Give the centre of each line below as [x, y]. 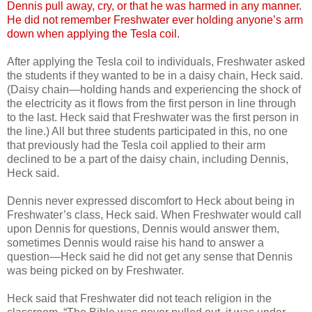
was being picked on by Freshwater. [95, 270]
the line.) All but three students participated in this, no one [147, 131]
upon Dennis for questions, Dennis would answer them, [143, 228]
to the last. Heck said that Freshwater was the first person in [153, 117]
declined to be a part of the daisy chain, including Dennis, [148, 159]
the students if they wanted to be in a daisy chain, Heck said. [155, 75]
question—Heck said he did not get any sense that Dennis [150, 256]
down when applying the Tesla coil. [93, 33]
